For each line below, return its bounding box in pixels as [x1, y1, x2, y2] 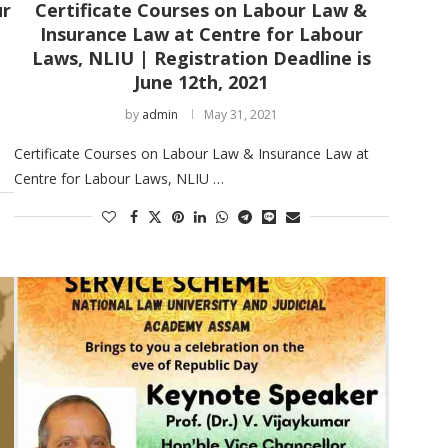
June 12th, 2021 [134, 69, 269, 94]
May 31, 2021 [203, 105, 278, 123]
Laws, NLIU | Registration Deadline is [31, 45, 371, 70]
